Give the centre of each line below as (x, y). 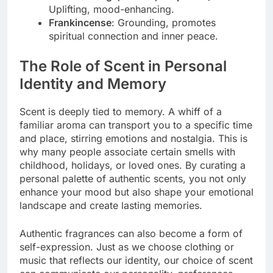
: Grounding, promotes (164, 23)
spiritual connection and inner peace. (133, 36)
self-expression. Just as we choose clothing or (127, 247)
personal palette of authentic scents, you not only (133, 179)
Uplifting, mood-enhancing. (112, 9)
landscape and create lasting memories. (111, 206)
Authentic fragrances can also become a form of (131, 234)
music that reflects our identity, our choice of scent (136, 261)
